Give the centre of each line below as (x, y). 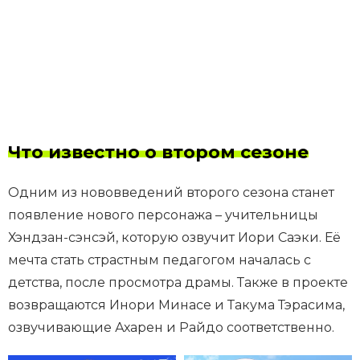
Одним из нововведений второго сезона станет (171, 193)
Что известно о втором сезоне (158, 153)
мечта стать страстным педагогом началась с (160, 260)
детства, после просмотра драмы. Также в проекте (178, 283)
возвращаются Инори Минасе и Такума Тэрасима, (176, 305)
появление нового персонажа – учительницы (163, 215)
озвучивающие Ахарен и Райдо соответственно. (171, 328)
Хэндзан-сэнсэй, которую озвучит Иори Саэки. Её (174, 238)
